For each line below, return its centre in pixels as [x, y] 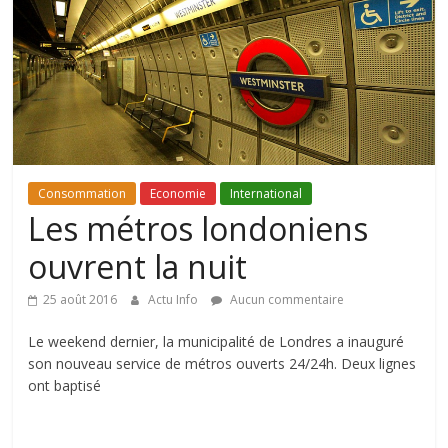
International [266, 194]
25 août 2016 [80, 300]
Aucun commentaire [286, 300]
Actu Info [175, 300]
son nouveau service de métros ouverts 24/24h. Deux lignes [222, 364]
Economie [178, 194]
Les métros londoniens [198, 229]
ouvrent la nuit [138, 267]
